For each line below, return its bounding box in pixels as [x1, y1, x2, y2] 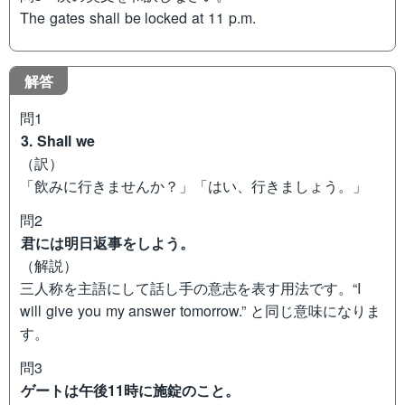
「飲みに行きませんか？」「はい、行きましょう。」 [20, 175, 368, 197]
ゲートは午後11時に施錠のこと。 [21, 380, 240, 401]
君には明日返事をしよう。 [21, 232, 195, 254]
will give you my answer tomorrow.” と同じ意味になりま [20, 300, 381, 322]
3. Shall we [21, 130, 95, 152]
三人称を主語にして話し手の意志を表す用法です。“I [20, 278, 362, 299]
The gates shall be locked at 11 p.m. [20, 6, 256, 28]
